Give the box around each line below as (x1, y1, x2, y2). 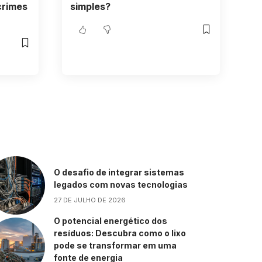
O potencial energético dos (54, 216, 168, 226)
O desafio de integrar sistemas (54, 167, 185, 177)
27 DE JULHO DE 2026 (54, 195, 126, 204)
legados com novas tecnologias (54, 179, 188, 189)
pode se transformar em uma (54, 240, 177, 251)
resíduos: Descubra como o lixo (54, 228, 187, 239)
